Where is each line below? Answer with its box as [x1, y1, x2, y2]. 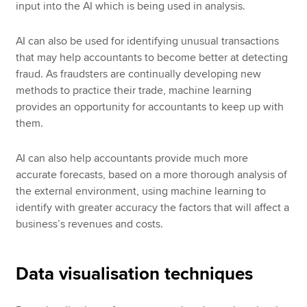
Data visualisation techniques [16, 262, 254, 285]
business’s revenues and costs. [16, 217, 169, 231]
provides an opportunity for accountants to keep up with [16, 99, 284, 114]
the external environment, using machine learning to [16, 184, 267, 198]
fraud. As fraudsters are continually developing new [16, 66, 262, 81]
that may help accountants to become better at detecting [16, 50, 288, 64]
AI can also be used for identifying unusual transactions [16, 34, 280, 48]
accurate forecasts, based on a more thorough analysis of [16, 167, 288, 182]
